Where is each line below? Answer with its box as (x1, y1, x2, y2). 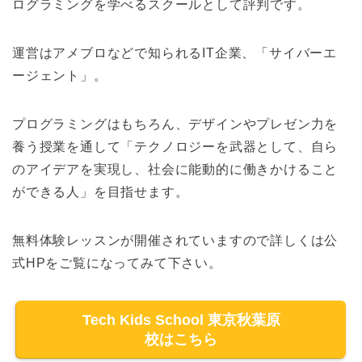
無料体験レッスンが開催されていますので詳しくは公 (12, 234, 339, 248)
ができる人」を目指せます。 (12, 185, 189, 200)
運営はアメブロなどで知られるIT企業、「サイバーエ (12, 46, 337, 61)
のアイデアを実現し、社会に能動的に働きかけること (12, 162, 339, 177)
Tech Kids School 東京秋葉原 (82, 312, 280, 329)
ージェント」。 (12, 69, 107, 83)
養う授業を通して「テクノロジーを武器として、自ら (12, 140, 339, 154)
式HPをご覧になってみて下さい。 (12, 256, 222, 271)
